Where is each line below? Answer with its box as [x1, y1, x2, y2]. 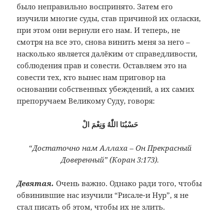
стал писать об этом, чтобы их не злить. [17, 202, 165, 212]
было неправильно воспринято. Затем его [17, 1, 173, 12]
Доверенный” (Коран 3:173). [61, 155, 159, 165]
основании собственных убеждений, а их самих [17, 84, 195, 94]
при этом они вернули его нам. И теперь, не [17, 25, 181, 35]
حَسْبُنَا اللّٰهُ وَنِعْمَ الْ [82, 119, 138, 130]
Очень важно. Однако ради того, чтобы [54, 178, 202, 189]
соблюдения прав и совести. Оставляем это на [17, 60, 187, 71]
